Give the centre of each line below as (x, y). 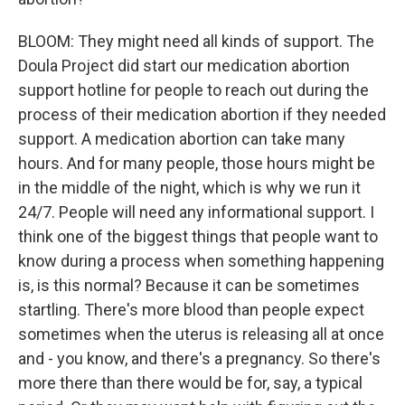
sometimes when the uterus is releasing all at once (201, 334)
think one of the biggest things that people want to (198, 236)
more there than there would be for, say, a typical (190, 383)
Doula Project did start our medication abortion (184, 66)
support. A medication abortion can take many (182, 139)
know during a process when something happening (201, 261)
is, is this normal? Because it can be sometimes (189, 285)
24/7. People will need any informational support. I (196, 212)
